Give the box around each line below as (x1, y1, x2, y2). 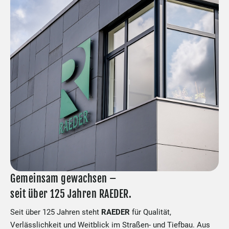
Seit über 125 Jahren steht (10, 208, 101, 217)
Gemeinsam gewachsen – (10, 172, 119, 185)
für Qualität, (130, 208, 171, 217)
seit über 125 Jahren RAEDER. (10, 188, 131, 200)
